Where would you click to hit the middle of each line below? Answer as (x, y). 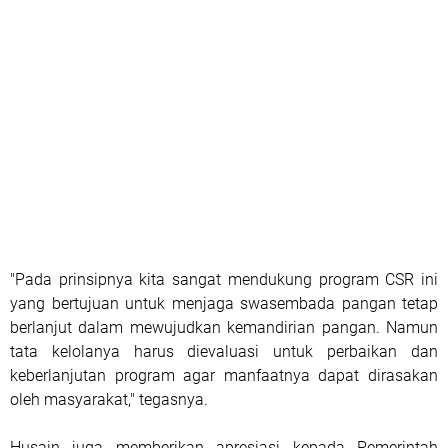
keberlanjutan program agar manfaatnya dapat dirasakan (224, 375)
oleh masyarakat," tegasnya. (109, 399)
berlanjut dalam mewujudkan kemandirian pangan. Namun (224, 327)
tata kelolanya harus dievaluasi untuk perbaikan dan (224, 351)
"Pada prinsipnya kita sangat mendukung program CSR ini (224, 279)
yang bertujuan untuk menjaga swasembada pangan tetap (224, 303)
